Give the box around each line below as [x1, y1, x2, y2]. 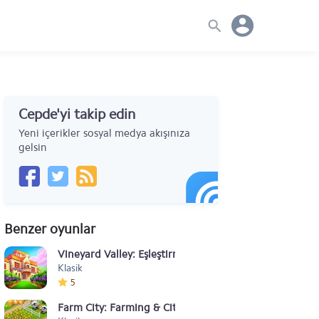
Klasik [58, 262, 83, 274]
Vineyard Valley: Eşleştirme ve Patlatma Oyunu [58, 248, 283, 261]
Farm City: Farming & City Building [58, 301, 225, 314]
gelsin [19, 141, 47, 154]
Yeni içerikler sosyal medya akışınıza [19, 127, 190, 140]
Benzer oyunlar [4, 221, 95, 237]
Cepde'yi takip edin [19, 105, 135, 122]
